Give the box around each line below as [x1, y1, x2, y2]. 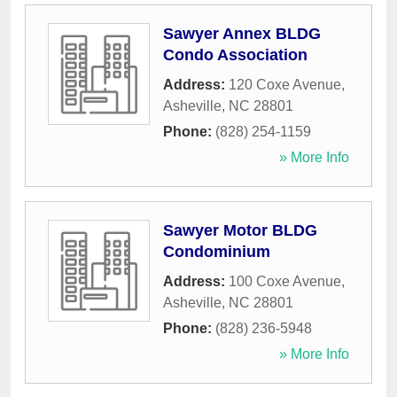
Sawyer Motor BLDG [163, 222, 317, 240]
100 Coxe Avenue [229, 274, 341, 290]
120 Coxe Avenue [229, 77, 341, 93]
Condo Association [163, 46, 307, 65]
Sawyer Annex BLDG [163, 25, 321, 43]
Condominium [163, 243, 270, 261]
